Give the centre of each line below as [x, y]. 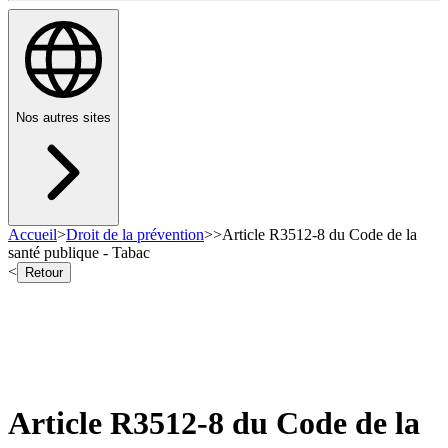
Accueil [32, 235]
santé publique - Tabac [79, 253]
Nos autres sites [63, 118]
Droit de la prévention [135, 235]
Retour [44, 273]
